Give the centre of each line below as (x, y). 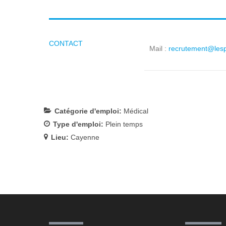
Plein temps (124, 124)
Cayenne (85, 137)
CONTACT (66, 43)
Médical (136, 111)
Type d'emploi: (79, 124)
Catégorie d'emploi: (89, 111)
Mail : (159, 48)
